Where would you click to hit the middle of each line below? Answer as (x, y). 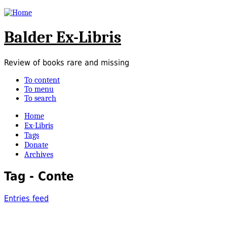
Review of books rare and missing (67, 62)
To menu (39, 89)
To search (40, 98)
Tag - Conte (39, 176)
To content (42, 80)
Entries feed (26, 198)
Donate (36, 145)
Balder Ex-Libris (63, 37)
